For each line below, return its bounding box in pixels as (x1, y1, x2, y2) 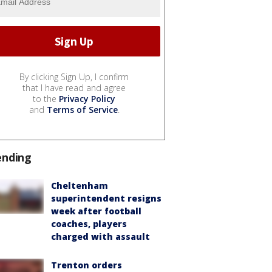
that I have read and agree (22, 82, 126, 94)
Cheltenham (51, 180, 108, 192)
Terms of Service (46, 104, 118, 116)
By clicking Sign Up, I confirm (19, 71, 129, 83)
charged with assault (51, 231, 150, 243)
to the (33, 93, 59, 105)
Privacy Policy (59, 93, 115, 105)
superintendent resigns (51, 192, 161, 205)
